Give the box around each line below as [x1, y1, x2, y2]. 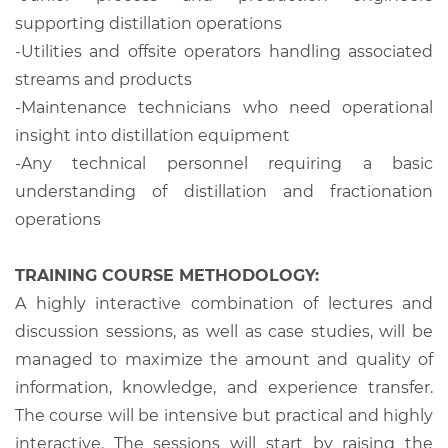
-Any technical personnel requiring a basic [15, 153, 433, 173]
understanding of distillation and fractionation [15, 181, 433, 201]
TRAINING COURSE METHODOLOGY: [15, 265, 319, 285]
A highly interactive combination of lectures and [15, 293, 433, 313]
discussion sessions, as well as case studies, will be [15, 321, 433, 341]
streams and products [15, 69, 192, 89]
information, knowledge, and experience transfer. [15, 377, 433, 397]
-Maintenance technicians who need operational [15, 97, 433, 117]
